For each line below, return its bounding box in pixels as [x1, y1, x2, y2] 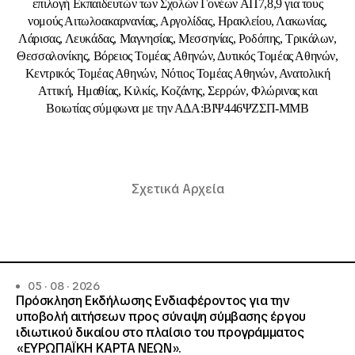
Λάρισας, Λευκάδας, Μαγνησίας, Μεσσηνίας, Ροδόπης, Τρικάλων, [18, 32, 337, 45]
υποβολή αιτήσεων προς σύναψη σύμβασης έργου [16, 308, 306, 325]
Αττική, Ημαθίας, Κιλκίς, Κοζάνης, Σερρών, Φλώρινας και [37, 84, 318, 97]
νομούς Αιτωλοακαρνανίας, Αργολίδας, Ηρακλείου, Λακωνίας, [28, 14, 327, 28]
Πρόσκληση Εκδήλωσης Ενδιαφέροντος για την [16, 292, 290, 309]
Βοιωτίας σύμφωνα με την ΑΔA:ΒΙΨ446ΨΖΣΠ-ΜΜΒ [46, 101, 309, 115]
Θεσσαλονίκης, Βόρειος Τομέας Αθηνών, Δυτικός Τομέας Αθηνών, [17, 49, 338, 63]
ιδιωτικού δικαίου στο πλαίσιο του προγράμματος [16, 324, 304, 341]
